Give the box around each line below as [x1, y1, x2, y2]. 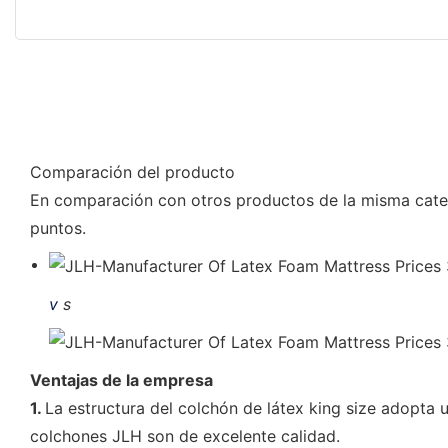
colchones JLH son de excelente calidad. [30, 425, 340, 446]
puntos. [30, 217, 86, 238]
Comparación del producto [30, 161, 235, 182]
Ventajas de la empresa [30, 369, 213, 390]
